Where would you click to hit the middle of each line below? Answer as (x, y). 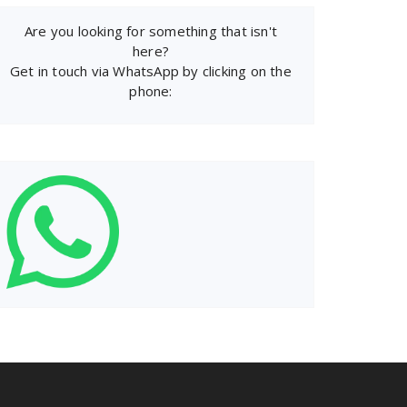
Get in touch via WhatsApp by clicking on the (151, 71)
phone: (151, 91)
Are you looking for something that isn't (151, 31)
